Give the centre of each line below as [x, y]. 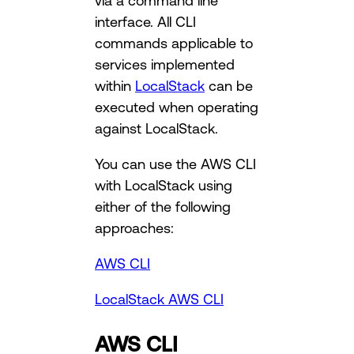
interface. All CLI [145, 22]
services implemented [165, 64]
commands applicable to [174, 43]
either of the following [163, 207]
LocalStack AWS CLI [159, 299]
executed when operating [177, 107]
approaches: [134, 228]
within [115, 86]
